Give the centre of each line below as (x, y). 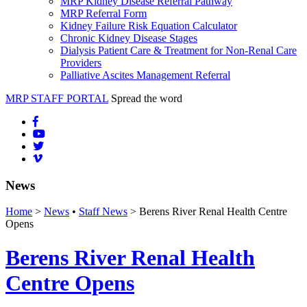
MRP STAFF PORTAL (57, 98)
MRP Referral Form (103, 13)
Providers (81, 63)
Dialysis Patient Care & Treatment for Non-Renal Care (179, 50)
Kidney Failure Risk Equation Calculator (149, 26)
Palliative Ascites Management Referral (145, 75)
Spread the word (147, 98)
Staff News (103, 212)
